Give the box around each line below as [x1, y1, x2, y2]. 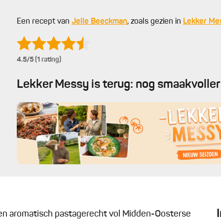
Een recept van [17, 18, 72, 26]
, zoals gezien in [127, 18, 183, 26]
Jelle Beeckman [72, 18, 127, 26]
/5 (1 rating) [27, 56, 61, 63]
